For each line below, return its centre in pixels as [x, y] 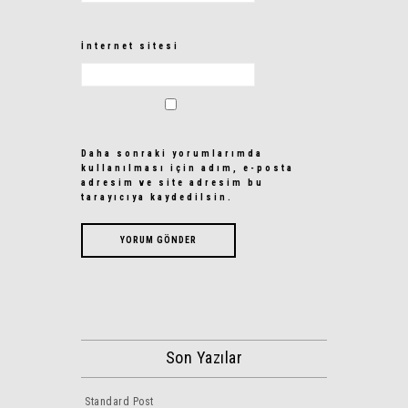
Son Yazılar [204, 357]
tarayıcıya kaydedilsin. [157, 197]
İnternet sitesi [130, 46]
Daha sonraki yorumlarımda [172, 153]
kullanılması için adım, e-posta [188, 168]
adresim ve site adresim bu [173, 183]
